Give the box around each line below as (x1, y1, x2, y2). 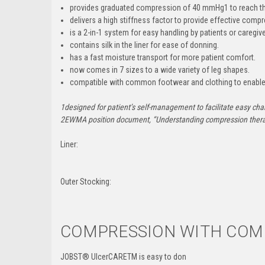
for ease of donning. (148, 40, 219, 50)
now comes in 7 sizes (70, 64, 144, 75)
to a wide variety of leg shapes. (144, 64, 250, 75)
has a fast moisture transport (70, 52, 169, 62)
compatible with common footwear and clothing (70, 77, 233, 87)
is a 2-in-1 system (70, 27, 130, 37)
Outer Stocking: (60, 176, 111, 186)
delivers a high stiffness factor (70, 15, 173, 25)
